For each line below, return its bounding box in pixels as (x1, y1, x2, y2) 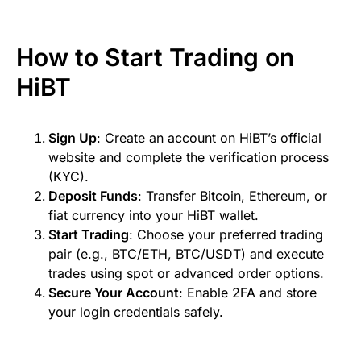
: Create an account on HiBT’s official (97, 129, 322, 146)
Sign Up (48, 129, 97, 146)
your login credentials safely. (48, 303, 223, 320)
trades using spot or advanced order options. (48, 264, 324, 281)
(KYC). (48, 168, 89, 185)
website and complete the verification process (48, 148, 329, 165)
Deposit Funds (48, 187, 138, 204)
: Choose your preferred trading (129, 226, 323, 243)
